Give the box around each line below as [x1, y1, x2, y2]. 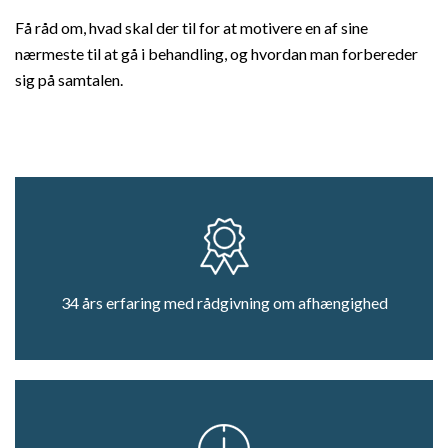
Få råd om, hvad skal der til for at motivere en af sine [15, 18, 368, 38]
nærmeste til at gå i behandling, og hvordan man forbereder [15, 44, 418, 64]
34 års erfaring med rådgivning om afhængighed [60, 293, 388, 313]
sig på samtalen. [15, 70, 123, 90]
